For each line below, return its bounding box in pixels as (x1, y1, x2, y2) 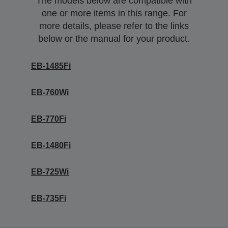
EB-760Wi (31, 88, 69, 97)
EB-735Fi (31, 194, 66, 203)
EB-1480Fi (31, 141, 71, 150)
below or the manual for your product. (38, 34, 190, 44)
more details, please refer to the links (39, 21, 189, 31)
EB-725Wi (31, 167, 69, 176)
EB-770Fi (31, 115, 66, 123)
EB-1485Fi (31, 62, 71, 70)
